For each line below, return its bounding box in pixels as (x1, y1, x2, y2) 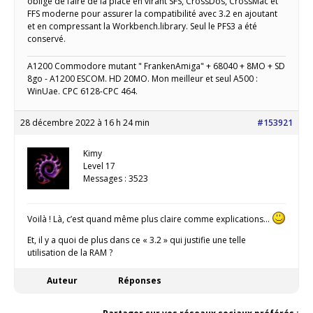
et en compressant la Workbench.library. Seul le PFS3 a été (27, 20, 257, 33)
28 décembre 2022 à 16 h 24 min (20, 117, 150, 129)
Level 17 (83, 160, 115, 173)
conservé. (27, 33, 66, 45)
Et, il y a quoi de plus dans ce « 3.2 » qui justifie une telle (27, 234, 246, 247)
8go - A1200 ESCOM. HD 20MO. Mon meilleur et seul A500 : (27, 73, 258, 85)
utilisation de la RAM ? (27, 247, 112, 259)
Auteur (47, 275, 78, 287)
